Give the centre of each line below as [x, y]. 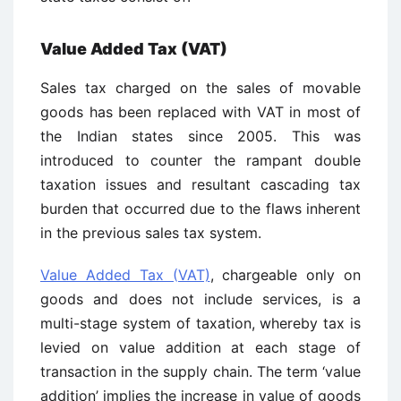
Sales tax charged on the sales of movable [200, 88]
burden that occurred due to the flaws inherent [200, 209]
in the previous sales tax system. [151, 233]
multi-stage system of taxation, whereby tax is [200, 323]
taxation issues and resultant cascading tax [200, 184]
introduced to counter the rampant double [200, 160]
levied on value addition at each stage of [200, 347]
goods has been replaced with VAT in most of [200, 112]
